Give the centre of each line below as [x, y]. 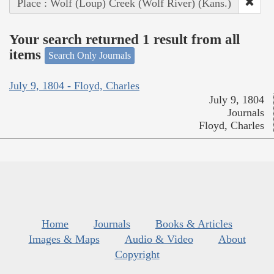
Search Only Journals [90, 56]
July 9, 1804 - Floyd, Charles [74, 85]
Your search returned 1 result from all [124, 39]
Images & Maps [64, 239]
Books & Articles [194, 224]
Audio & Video [159, 239]
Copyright [137, 254]
